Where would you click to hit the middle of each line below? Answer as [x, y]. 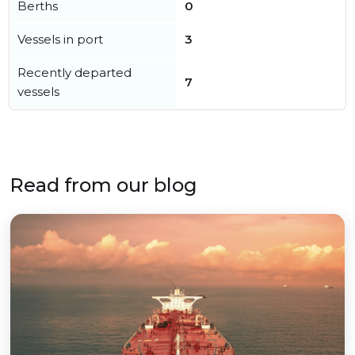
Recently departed [74, 73]
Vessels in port [60, 39]
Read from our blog [103, 185]
